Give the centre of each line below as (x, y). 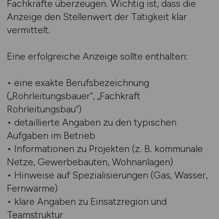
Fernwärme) (32, 188)
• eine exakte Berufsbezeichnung (78, 83)
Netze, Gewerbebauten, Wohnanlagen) (90, 162)
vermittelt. (28, 30)
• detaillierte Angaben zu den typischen (91, 122)
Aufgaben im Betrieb (51, 135)
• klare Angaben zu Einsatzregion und (87, 201)
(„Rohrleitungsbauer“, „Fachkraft (73, 96)
